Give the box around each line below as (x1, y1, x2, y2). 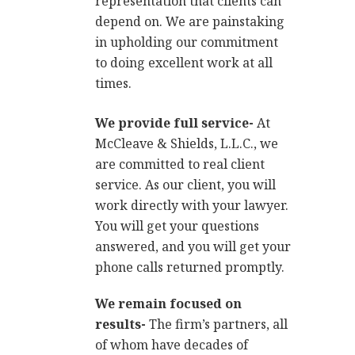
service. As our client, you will (95, 176, 277, 194)
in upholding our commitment (95, 33, 279, 52)
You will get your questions (95, 217, 260, 235)
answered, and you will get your (95, 238, 292, 256)
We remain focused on (95, 295, 242, 313)
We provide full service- (95, 114, 254, 132)
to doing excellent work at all (95, 54, 273, 72)
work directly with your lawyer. (95, 197, 289, 215)
